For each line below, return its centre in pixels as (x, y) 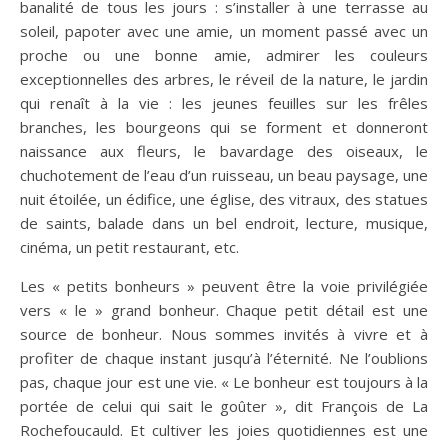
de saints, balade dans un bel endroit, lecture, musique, (224, 223)
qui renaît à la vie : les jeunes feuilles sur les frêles (224, 103)
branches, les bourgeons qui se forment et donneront (224, 127)
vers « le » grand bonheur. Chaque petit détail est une (224, 310)
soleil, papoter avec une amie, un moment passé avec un (224, 31)
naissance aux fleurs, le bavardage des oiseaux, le (224, 151)
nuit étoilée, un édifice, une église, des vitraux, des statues (224, 199)
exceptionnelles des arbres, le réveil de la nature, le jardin (224, 79)
